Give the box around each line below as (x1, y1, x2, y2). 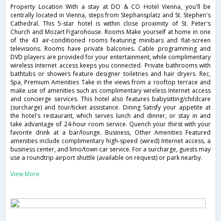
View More (10, 169, 39, 178)
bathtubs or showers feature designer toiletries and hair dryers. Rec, (10, 69, 211, 78)
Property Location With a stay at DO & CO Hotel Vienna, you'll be (10, 2, 211, 11)
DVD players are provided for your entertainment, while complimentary (10, 52, 211, 61)
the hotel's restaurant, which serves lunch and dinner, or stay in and (10, 111, 211, 120)
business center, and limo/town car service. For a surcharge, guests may (10, 145, 211, 153)
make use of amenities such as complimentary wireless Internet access (10, 86, 211, 95)
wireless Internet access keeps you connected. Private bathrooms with (10, 61, 211, 70)
